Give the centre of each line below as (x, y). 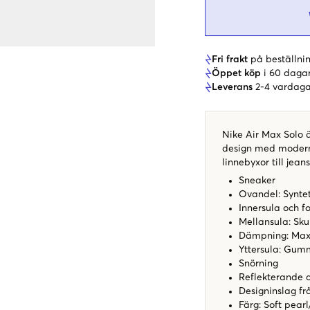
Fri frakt (230, 59)
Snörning (258, 263)
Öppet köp (236, 73)
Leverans (232, 87)
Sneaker (257, 180)
